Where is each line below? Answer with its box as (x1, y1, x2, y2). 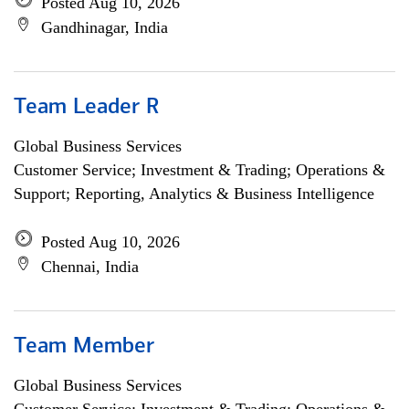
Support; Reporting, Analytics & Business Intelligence (14, 184, 374, 203)
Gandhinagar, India (41, 18, 168, 37)
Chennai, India (41, 257, 139, 276)
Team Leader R (14, 97, 160, 119)
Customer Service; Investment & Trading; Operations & (14, 161, 385, 179)
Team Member (14, 336, 154, 358)
